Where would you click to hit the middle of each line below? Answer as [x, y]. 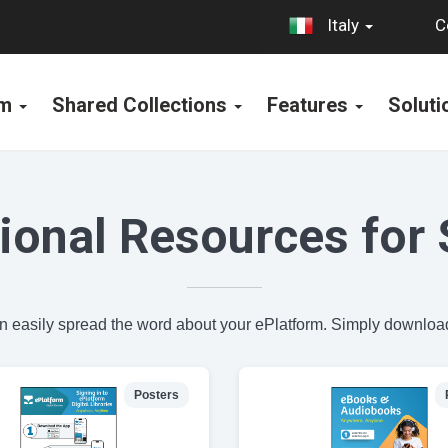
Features [309, 105]
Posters [156, 395]
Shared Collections [141, 105]
